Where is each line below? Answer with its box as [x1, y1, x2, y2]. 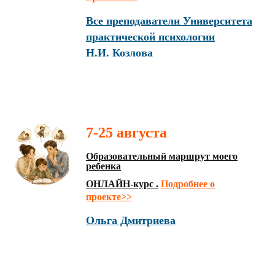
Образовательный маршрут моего [86, 151, 238, 161]
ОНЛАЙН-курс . [86, 179, 158, 189]
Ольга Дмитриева [86, 214, 176, 227]
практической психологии [86, 31, 215, 43]
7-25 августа [86, 125, 167, 141]
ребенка [86, 161, 121, 171]
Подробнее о [161, 179, 215, 189]
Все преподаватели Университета [86, 15, 252, 27]
